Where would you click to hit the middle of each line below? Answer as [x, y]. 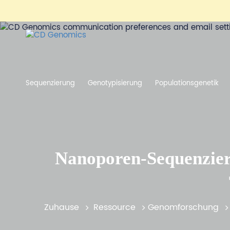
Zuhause [62, 207]
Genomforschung [183, 207]
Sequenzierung [50, 83]
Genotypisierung [115, 83]
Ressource [114, 207]
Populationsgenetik [187, 83]
